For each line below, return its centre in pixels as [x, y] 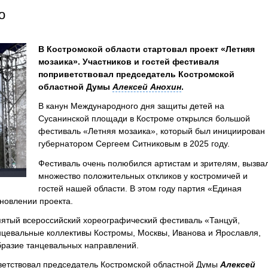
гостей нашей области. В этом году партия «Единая [140, 188]
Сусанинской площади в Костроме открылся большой [144, 119]
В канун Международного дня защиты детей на [131, 106]
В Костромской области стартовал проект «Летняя [147, 49]
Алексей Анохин [147, 86]
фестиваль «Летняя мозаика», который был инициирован [152, 131]
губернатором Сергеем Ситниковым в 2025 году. [134, 144]
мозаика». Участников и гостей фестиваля [129, 61]
